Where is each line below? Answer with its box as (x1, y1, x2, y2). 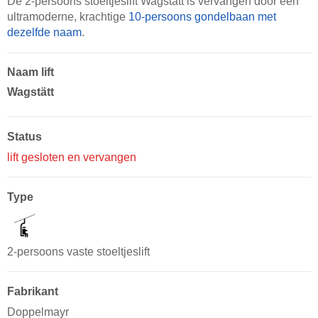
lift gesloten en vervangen (7, 150, 136, 163)
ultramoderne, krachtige (7, 10, 128, 23)
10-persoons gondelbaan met (128, 10, 276, 23)
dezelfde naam (7, 26, 82, 38)
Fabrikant (7, 285, 58, 297)
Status (7, 130, 42, 143)
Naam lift (7, 65, 54, 78)
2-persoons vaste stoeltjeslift (7, 245, 150, 258)
